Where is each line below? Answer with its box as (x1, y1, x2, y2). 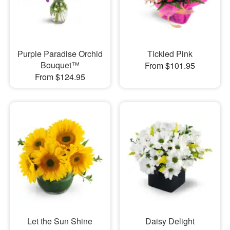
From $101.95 (144, 60, 195, 72)
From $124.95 (34, 71, 85, 83)
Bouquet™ (40, 59, 80, 71)
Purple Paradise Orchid (17, 48, 103, 60)
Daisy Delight (145, 215, 195, 227)
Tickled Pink (147, 48, 193, 60)
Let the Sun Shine (27, 215, 93, 227)
